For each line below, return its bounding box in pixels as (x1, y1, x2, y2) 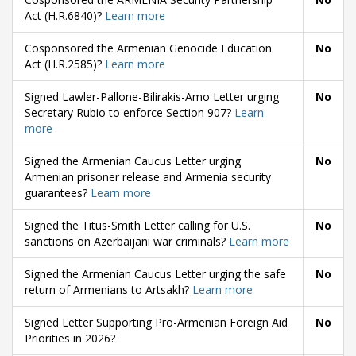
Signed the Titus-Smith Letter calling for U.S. (25, 218, 250, 234)
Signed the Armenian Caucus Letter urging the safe (25, 266, 286, 282)
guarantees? (25, 185, 91, 201)
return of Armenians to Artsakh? (25, 282, 192, 298)
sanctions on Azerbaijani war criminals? (25, 234, 229, 250)
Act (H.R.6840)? (25, 8, 105, 24)
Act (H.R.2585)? (25, 56, 105, 72)
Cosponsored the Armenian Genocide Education (25, 41, 272, 56)
